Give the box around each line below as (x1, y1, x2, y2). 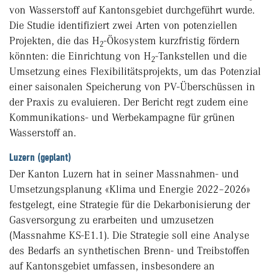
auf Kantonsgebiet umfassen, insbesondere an (9, 260, 215, 273)
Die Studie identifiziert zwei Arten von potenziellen (9, 19, 238, 32)
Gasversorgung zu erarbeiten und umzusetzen (9, 214, 214, 227)
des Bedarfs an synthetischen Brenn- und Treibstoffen (9, 244, 250, 257)
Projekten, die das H (9, 34, 99, 47)
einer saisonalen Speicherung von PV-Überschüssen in (9, 80, 255, 93)
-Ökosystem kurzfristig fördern (104, 34, 240, 47)
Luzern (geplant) (9, 151, 71, 164)
